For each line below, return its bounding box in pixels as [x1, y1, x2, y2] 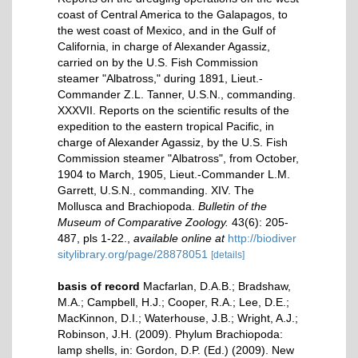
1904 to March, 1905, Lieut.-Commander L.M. [58, 168, 290, 181]
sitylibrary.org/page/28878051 [58, 248, 208, 261]
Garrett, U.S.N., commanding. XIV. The [58, 184, 254, 197]
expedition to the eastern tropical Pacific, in [58, 120, 274, 133]
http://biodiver [228, 232, 296, 245]
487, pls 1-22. [58, 232, 127, 245]
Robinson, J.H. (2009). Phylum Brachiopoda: [58, 328, 283, 340]
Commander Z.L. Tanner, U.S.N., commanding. [58, 88, 296, 101]
